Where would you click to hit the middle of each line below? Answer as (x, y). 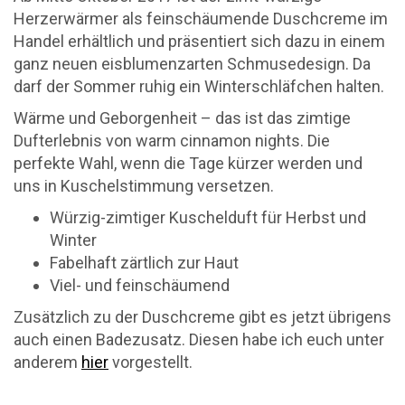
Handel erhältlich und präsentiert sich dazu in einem (199, 41)
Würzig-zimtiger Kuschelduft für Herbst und (208, 217)
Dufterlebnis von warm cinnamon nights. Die (172, 140)
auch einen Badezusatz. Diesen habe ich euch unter (199, 339)
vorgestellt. (151, 362)
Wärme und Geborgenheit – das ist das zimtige (182, 118)
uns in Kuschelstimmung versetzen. (144, 185)
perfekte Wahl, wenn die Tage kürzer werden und (188, 163)
